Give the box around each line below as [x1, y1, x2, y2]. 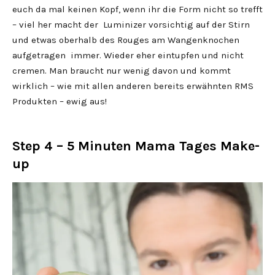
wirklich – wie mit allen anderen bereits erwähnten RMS [12, 80, 254, 91]
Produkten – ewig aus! [12, 96, 107, 107]
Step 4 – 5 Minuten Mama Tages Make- [12, 138, 260, 154]
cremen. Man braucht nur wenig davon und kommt [12, 65, 231, 76]
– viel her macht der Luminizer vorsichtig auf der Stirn [12, 19, 250, 30]
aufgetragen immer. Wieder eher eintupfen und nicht [12, 50, 244, 61]
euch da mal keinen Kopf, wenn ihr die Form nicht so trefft [12, 4, 263, 15]
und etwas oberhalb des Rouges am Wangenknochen [12, 34, 239, 45]
